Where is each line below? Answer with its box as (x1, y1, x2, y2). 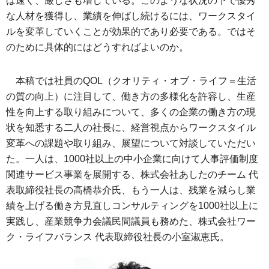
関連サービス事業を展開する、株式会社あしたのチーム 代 (6, 169, 258, 180)
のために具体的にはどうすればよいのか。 (6, 42, 189, 52)
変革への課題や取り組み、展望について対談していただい (6, 138, 256, 148)
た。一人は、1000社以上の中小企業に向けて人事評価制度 (6, 154, 258, 164)
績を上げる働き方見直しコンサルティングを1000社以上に (6, 201, 258, 211)
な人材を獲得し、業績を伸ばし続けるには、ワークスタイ (6, 11, 256, 21)
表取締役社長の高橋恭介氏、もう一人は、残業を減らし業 (6, 185, 256, 195)
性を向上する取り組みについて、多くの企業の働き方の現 (6, 107, 256, 117)
